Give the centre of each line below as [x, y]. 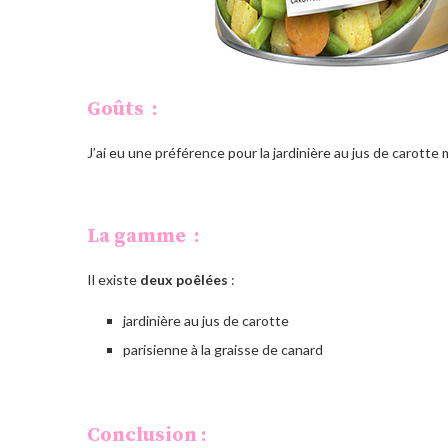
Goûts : [122, 109]
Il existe [113, 279]
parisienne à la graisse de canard [223, 349]
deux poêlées [184, 279]
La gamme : [143, 236]
